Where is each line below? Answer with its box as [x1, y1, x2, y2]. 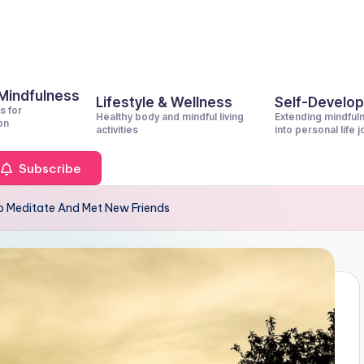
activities [96, 123, 138, 136]
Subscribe [15, 160, 81, 176]
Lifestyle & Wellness [96, 94, 232, 110]
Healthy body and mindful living [96, 110, 244, 123]
